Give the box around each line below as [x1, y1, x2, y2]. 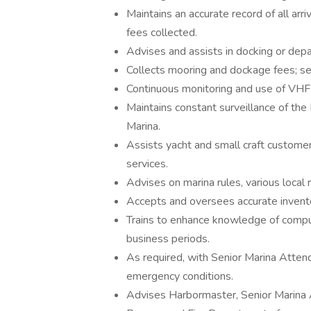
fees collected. [126, 25, 197, 40]
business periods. [126, 231, 210, 246]
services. [126, 156, 168, 171]
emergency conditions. [126, 269, 233, 284]
